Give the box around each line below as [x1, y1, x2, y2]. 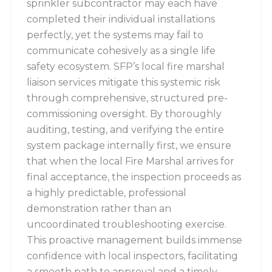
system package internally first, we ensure [27, 140, 231, 152]
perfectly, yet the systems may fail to [27, 29, 203, 41]
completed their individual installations [27, 13, 215, 25]
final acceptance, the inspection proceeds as [27, 171, 241, 183]
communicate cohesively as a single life [27, 45, 216, 57]
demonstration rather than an [27, 203, 171, 215]
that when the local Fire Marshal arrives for [27, 155, 234, 168]
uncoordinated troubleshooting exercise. [27, 219, 226, 231]
